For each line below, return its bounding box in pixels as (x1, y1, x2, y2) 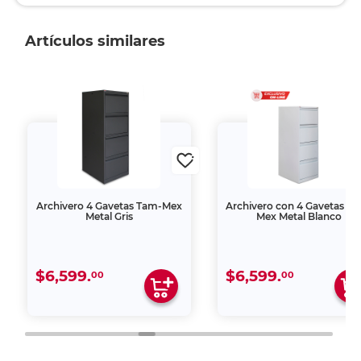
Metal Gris (85, 210, 133, 223)
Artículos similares (24, 32, 165, 51)
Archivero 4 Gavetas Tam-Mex (35, 200, 182, 213)
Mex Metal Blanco (256, 210, 342, 223)
